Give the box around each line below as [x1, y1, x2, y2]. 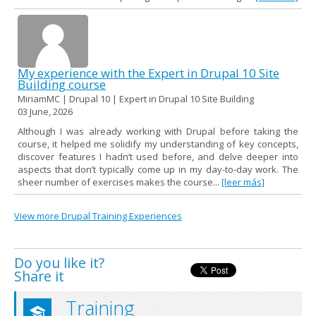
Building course [18, 75, 106, 92]
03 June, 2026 [18, 104, 73, 118]
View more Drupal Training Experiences [14, 209, 182, 222]
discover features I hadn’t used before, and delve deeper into [18, 150, 298, 163]
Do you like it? [14, 253, 104, 272]
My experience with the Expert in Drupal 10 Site [18, 64, 279, 81]
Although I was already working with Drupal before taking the [18, 124, 298, 138]
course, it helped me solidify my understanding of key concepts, [18, 137, 298, 150]
